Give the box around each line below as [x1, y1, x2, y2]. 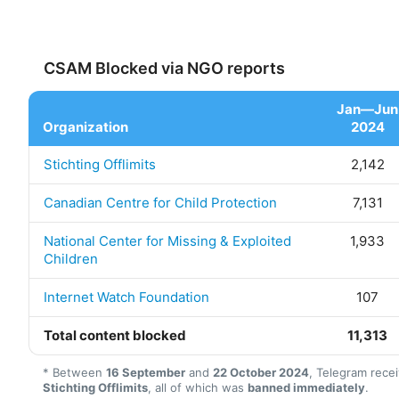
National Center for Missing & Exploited [44, 232, 291, 249]
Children [44, 250, 98, 267]
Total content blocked [44, 327, 186, 344]
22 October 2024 [213, 365, 309, 379]
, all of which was [148, 380, 248, 395]
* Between [43, 365, 106, 379]
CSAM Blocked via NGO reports [44, 59, 285, 77]
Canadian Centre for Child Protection [44, 194, 277, 211]
